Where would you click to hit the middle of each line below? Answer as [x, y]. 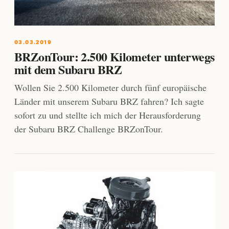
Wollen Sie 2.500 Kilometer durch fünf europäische [110, 87]
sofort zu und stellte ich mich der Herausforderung [108, 115]
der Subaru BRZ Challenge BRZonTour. [89, 129]
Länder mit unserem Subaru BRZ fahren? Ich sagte [109, 101]
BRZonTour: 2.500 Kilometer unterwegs [114, 56]
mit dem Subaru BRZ [68, 69]
